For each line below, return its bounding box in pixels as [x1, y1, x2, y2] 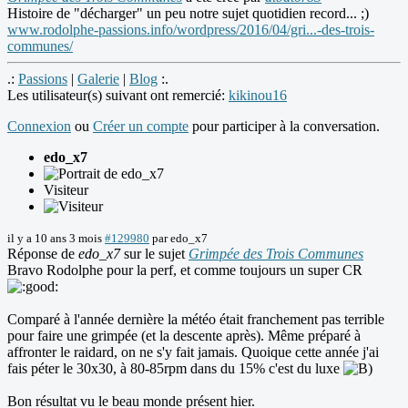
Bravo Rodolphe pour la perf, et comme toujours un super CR [7, 262, 362, 279]
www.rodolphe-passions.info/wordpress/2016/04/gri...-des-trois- [7, 22, 374, 38]
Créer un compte [93, 118, 189, 135]
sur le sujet [120, 246, 189, 262]
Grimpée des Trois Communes [189, 246, 363, 262]
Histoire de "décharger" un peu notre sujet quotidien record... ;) [7, 5, 369, 22]
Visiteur [44, 182, 88, 199]
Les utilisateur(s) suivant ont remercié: [7, 87, 229, 104]
